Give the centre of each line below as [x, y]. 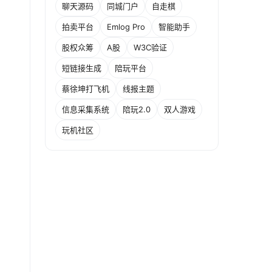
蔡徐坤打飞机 [86, 88]
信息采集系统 [86, 109]
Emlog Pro [126, 26]
